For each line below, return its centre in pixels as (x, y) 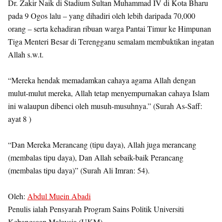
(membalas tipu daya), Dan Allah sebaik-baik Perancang (96, 157)
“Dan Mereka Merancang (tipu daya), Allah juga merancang (102, 144)
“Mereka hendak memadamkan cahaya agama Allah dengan (102, 80)
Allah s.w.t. (26, 54)
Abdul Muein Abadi (59, 196)
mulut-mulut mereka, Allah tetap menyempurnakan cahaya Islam (109, 93)
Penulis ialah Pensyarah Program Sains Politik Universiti (96, 209)
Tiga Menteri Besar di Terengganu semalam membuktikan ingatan (111, 41)
